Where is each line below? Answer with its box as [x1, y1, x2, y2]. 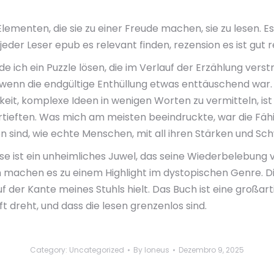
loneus [144, 245, 169, 255]
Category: [30, 245, 69, 255]
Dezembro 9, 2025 [179, 245, 244, 255]
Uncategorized [69, 245, 124, 255]
